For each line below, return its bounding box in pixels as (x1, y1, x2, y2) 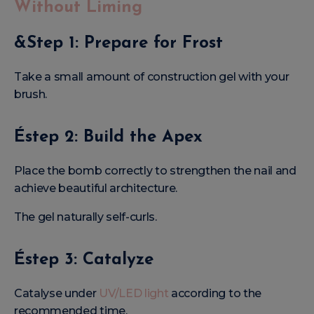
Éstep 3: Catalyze (14, 251, 153, 268)
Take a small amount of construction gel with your (14, 69, 289, 83)
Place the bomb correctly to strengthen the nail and (14, 163, 296, 177)
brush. (14, 87, 48, 101)
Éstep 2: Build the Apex (14, 128, 203, 146)
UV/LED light (99, 286, 169, 300)
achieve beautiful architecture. (14, 181, 178, 195)
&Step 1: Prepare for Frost (14, 34, 223, 52)
